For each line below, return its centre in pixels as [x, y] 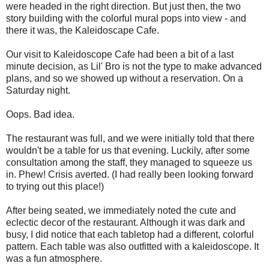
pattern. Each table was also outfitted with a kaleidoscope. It [132, 246]
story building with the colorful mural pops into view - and [126, 18]
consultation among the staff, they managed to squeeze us [129, 162]
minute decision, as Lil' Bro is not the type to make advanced [134, 66]
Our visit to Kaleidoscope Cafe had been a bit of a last [120, 54]
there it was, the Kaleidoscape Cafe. [83, 30]
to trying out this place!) [55, 186]
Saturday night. [38, 90]
